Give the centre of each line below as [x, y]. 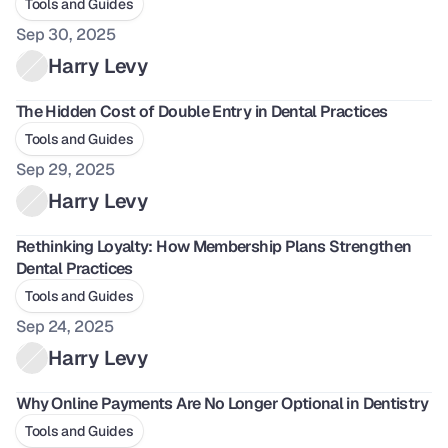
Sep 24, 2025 [65, 326]
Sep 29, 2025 [66, 169]
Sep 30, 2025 [66, 34]
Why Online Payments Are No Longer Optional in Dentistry [222, 403]
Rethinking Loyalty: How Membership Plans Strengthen [214, 246]
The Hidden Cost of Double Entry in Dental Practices [202, 111]
